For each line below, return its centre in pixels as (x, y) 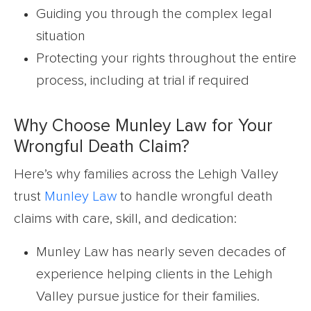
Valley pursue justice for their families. (148, 297)
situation (61, 36)
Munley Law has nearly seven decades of (161, 252)
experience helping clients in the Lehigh (154, 275)
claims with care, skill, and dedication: (125, 219)
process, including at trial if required (143, 81)
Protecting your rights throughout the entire (166, 59)
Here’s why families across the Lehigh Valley (146, 175)
